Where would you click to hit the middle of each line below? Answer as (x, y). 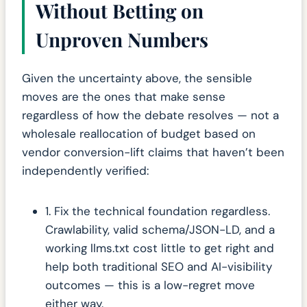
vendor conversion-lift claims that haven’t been (153, 152)
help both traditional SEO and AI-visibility (159, 267)
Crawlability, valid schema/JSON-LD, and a (160, 230)
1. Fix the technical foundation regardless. (158, 211)
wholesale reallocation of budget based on (139, 134)
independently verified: (85, 171)
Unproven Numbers (122, 40)
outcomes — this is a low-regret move (150, 285)
